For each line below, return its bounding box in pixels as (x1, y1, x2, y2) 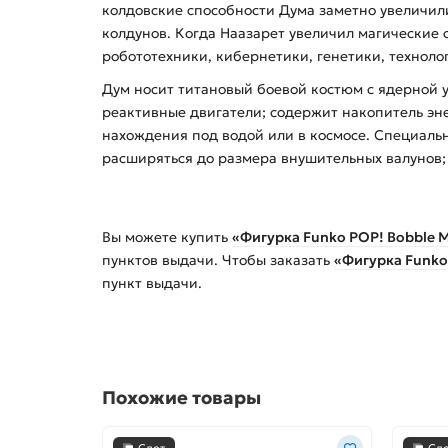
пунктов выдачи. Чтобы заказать (102, 251, 334, 270)
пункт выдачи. (102, 274, 202, 293)
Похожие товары (102, 386, 261, 410)
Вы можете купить (102, 228, 232, 247)
